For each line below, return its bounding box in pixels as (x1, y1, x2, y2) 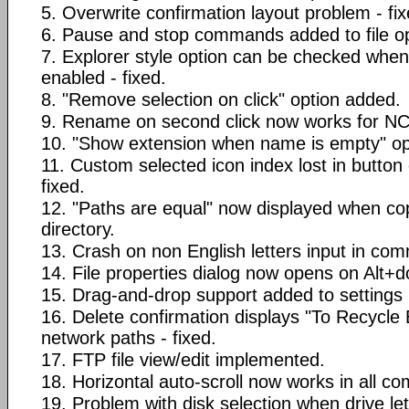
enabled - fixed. (41, 68, 166, 88)
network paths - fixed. (41, 328, 216, 348)
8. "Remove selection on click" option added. (41, 89, 401, 110)
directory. (41, 219, 115, 239)
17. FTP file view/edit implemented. (41, 350, 325, 370)
